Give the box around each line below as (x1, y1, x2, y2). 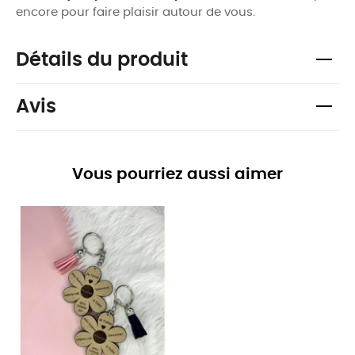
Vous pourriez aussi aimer (72, 166, 283, 182)
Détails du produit (16, 50, 188, 70)
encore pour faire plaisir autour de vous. (16, 6, 255, 18)
